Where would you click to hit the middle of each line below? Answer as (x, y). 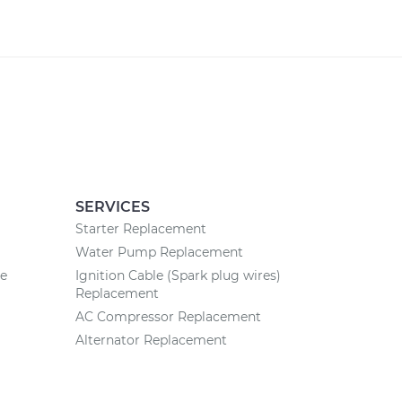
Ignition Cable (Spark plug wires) (178, 275)
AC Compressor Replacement (168, 317)
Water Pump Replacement (159, 252)
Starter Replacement (140, 229)
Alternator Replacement (151, 340)
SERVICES (112, 207)
